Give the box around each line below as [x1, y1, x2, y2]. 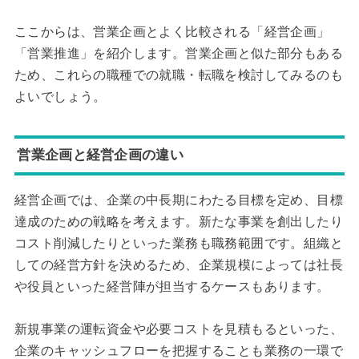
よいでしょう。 [14, 89, 107, 103]
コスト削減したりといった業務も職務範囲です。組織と [14, 236, 343, 251]
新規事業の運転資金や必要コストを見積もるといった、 [14, 321, 343, 336]
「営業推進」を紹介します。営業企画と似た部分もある [14, 46, 343, 60]
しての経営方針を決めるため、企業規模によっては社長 [14, 258, 343, 272]
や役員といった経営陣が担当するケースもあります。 [14, 280, 330, 294]
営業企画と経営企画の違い [17, 147, 184, 163]
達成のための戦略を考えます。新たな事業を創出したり [14, 215, 343, 229]
